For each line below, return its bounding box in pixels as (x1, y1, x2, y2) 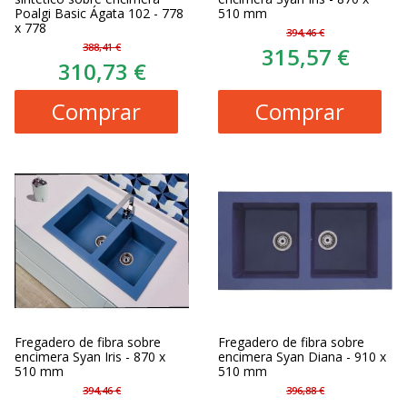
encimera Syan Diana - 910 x (218, 348, 386, 365)
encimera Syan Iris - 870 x (15, 348, 165, 365)
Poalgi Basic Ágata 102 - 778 (15, 5, 184, 22)
